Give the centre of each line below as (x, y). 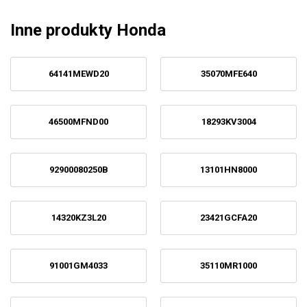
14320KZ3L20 (78, 218)
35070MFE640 (229, 74)
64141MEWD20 (78, 74)
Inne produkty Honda (88, 30)
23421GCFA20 (229, 218)
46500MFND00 (78, 122)
